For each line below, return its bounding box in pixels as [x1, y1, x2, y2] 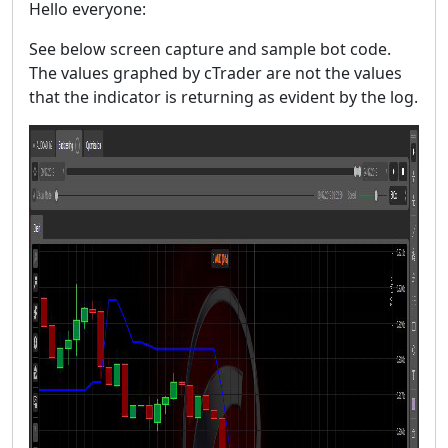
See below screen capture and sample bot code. [29, 37, 391, 60]
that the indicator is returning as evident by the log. [29, 85, 418, 108]
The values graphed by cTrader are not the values [29, 61, 402, 84]
